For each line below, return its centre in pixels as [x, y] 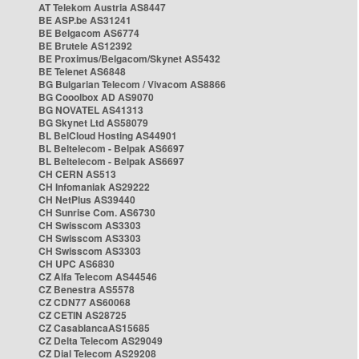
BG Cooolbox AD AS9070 [96, 97]
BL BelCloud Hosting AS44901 [108, 135]
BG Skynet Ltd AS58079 [93, 123]
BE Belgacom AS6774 [89, 33]
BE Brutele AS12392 [85, 46]
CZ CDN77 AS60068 [85, 302]
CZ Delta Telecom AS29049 [101, 341]
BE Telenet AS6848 [82, 71]
